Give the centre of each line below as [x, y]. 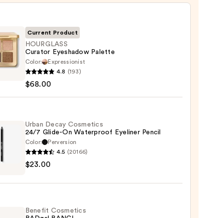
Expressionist [67, 62]
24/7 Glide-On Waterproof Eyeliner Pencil [93, 132]
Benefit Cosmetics [55, 210]
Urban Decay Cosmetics [64, 124]
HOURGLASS [46, 44]
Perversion [62, 142]
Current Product [53, 32]
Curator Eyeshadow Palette [70, 52]
